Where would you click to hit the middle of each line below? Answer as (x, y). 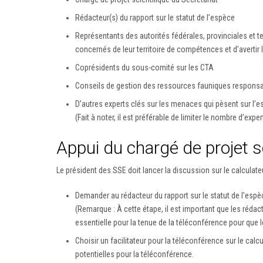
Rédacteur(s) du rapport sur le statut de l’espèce (155, 17)
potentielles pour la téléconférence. (134, 254)
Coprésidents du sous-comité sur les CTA (144, 67)
